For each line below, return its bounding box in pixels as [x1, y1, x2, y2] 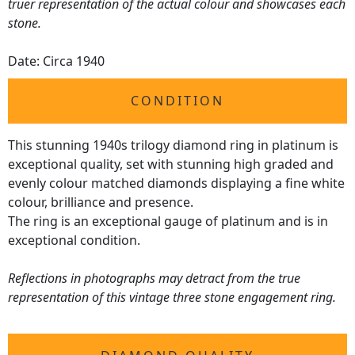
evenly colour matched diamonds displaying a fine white [8, 174, 345, 193]
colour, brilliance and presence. [8, 193, 193, 212]
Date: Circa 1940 [8, 52, 105, 71]
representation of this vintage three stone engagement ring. [8, 288, 336, 307]
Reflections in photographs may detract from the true [8, 269, 300, 288]
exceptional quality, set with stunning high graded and [8, 155, 334, 174]
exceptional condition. [8, 231, 140, 250]
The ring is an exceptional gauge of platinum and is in [8, 212, 328, 231]
